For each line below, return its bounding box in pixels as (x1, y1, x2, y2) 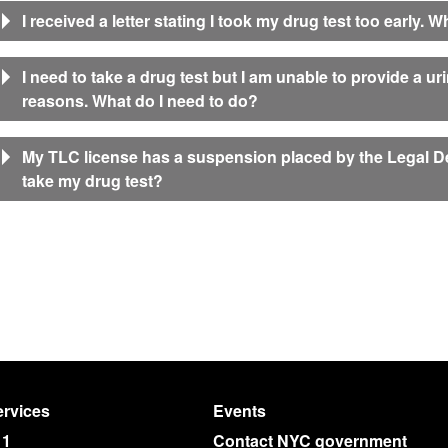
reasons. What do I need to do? (22, 89, 258, 112)
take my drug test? (22, 169, 163, 192)
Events (213, 399, 266, 422)
